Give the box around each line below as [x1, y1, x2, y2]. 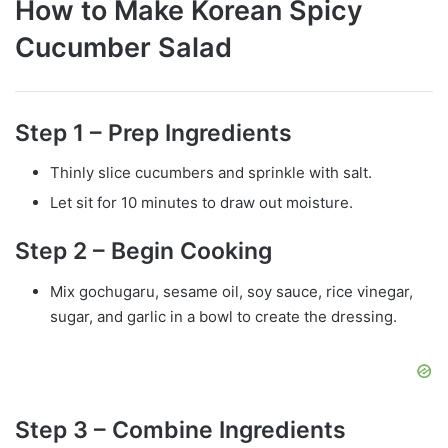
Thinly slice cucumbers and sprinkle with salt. [50, 163, 372, 183]
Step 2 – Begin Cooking [15, 237, 272, 266]
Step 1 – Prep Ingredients [15, 118, 292, 147]
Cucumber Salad [15, 31, 232, 65]
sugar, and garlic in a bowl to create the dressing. [50, 306, 397, 326]
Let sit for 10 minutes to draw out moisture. [50, 193, 353, 213]
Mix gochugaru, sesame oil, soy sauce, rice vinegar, [50, 281, 413, 301]
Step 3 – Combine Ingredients [15, 415, 346, 444]
